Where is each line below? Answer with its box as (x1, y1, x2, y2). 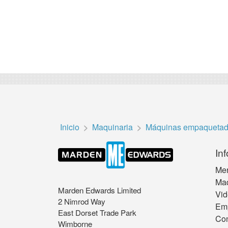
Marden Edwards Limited (58, 184, 141, 195)
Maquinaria (92, 121, 133, 133)
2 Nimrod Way (58, 195, 105, 207)
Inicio (60, 121, 79, 133)
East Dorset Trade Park (58, 207, 136, 218)
